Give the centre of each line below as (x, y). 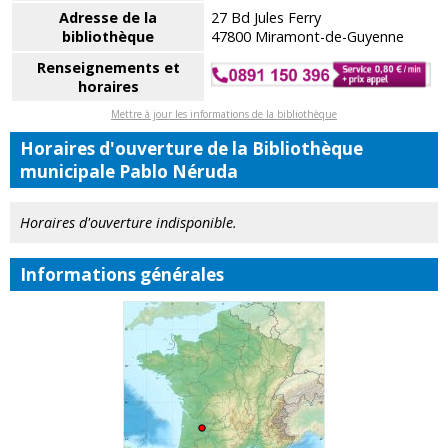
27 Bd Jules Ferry (266, 17)
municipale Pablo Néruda (129, 171)
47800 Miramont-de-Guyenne (307, 36)
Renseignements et (108, 67)
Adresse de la (108, 17)
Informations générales (122, 274)
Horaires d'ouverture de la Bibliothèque (191, 148)
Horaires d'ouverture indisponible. (128, 223)
